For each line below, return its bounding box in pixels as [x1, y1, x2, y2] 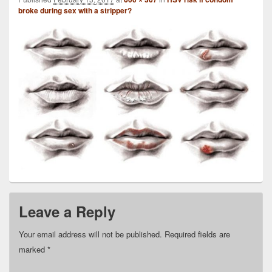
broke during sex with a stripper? [18, 5, 132, 16]
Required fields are [165, 228, 230, 240]
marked [19, 243, 47, 255]
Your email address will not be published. [19, 228, 162, 240]
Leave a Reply [19, 200, 115, 222]
